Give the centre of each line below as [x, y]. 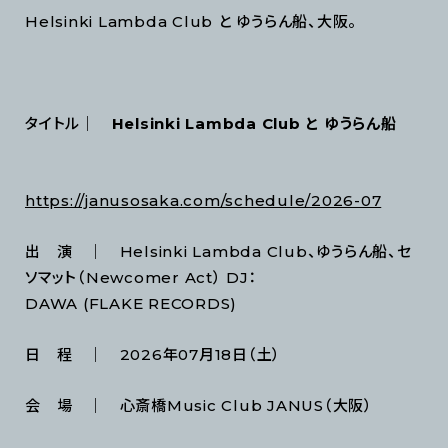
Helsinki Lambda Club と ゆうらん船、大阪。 [191, 22]
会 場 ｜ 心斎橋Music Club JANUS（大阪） [199, 406]
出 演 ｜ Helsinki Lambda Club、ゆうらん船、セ [218, 252]
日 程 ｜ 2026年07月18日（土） [153, 355]
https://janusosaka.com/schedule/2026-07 [203, 201]
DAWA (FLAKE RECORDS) [131, 304]
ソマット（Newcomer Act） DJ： [141, 278]
